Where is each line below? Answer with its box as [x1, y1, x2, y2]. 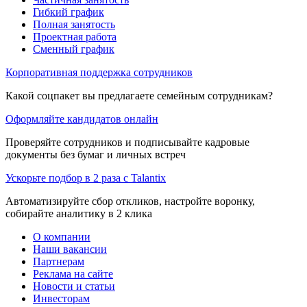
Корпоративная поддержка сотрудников [5, 66, 193, 78]
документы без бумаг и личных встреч [5, 148, 186, 160]
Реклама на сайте [33, 267, 113, 280]
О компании [33, 230, 90, 243]
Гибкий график [33, 5, 104, 18]
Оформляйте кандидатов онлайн [5, 112, 158, 125]
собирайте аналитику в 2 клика [5, 207, 152, 219]
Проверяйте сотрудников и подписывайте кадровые [5, 136, 249, 148]
